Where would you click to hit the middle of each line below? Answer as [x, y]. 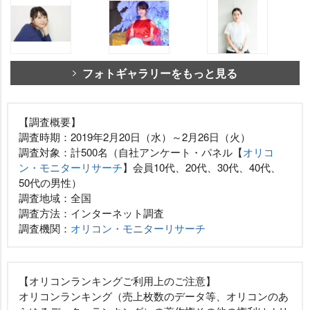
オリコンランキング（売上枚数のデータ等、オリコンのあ [154, 295]
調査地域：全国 [55, 197]
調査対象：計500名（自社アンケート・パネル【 [131, 152]
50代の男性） [50, 182]
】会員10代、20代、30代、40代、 [202, 167]
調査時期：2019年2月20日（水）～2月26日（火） [135, 136]
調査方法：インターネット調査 [91, 212]
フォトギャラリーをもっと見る [160, 73]
